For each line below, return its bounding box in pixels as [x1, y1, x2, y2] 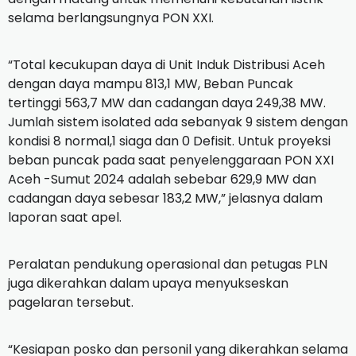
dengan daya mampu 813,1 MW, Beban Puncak [8, 74, 293, 93]
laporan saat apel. [8, 207, 122, 226]
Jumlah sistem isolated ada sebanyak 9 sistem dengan [8, 112, 348, 131]
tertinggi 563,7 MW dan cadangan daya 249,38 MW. [8, 93, 326, 112]
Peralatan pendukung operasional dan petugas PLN [8, 254, 327, 273]
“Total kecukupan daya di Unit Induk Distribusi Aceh [8, 55, 325, 74]
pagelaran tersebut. [8, 292, 133, 311]
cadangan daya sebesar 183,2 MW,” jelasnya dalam [8, 188, 323, 207]
